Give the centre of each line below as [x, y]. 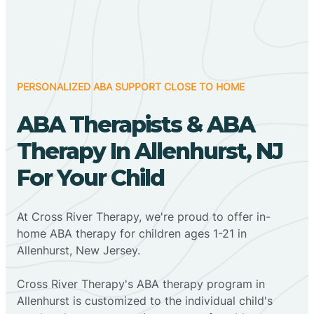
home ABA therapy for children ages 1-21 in [132, 233]
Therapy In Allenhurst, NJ [150, 151]
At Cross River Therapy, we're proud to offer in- [144, 216]
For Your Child [90, 177]
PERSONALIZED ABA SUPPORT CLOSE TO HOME [131, 86]
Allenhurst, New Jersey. [78, 250]
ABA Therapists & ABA [136, 124]
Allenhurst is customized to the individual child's [145, 300]
